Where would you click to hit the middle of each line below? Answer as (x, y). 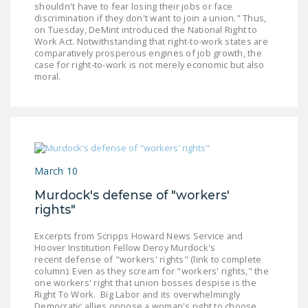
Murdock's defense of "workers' (132, 195)
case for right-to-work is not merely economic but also (150, 65)
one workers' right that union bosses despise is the (145, 282)
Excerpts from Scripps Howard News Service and (139, 235)
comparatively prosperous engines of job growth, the (148, 53)
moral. (48, 77)
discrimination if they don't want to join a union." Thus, (151, 18)
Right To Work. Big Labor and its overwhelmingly (137, 294)
